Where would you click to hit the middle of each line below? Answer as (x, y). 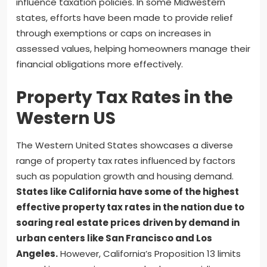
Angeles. (37, 253)
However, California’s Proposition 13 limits (149, 253)
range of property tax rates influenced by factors (126, 160)
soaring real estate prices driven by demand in (128, 222)
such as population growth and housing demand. (125, 176)
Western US (66, 118)
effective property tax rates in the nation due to (130, 207)
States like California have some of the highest (128, 191)
